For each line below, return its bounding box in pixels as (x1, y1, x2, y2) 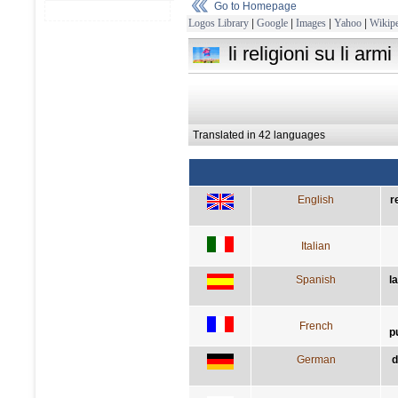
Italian (301, 239, 330, 252)
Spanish (296, 273, 336, 286)
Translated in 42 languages (193, 128, 325, 141)
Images (296, 16, 326, 29)
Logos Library (188, 16, 249, 29)
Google (257, 16, 288, 29)
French (298, 319, 333, 332)
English (298, 193, 334, 206)
